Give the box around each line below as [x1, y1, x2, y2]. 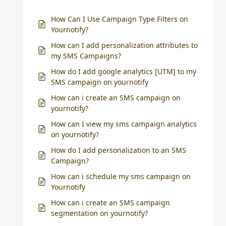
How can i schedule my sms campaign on [51, 172, 191, 181]
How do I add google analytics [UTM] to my [51, 67, 196, 76]
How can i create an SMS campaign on [51, 93, 181, 102]
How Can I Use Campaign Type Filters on [51, 14, 188, 24]
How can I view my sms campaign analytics [51, 119, 197, 129]
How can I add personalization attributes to [51, 40, 198, 50]
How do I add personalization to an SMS [51, 145, 186, 155]
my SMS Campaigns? [51, 51, 121, 61]
